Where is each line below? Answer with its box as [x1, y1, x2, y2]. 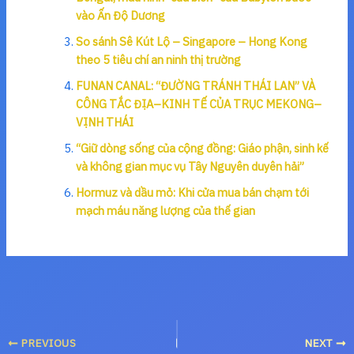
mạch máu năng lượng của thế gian [75, 203, 255, 219]
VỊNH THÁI [75, 115, 134, 130]
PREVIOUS [18, 336, 77, 351]
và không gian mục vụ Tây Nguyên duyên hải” [75, 159, 304, 175]
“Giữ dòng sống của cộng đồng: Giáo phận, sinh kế [75, 141, 329, 156]
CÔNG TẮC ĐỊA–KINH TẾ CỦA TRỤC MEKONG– [75, 96, 322, 112]
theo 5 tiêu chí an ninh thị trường [75, 52, 241, 68]
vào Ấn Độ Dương [75, 8, 165, 24]
